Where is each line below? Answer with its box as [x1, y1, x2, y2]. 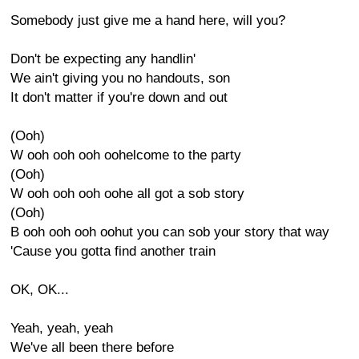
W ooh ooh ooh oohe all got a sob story [10, 186, 244, 201]
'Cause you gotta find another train [10, 244, 216, 259]
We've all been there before [10, 340, 174, 355]
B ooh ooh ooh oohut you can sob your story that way [10, 224, 329, 240]
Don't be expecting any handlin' [10, 51, 196, 67]
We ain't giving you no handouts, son [10, 71, 230, 86]
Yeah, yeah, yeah [10, 321, 113, 336]
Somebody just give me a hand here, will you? [10, 13, 285, 28]
